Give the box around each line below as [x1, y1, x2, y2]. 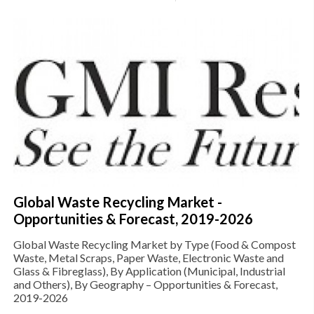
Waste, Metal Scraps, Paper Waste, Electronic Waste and [13, 251, 284, 264]
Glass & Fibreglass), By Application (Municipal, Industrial [13, 264, 285, 278]
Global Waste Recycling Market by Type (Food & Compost [13, 238, 296, 251]
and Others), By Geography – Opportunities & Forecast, [13, 278, 278, 291]
